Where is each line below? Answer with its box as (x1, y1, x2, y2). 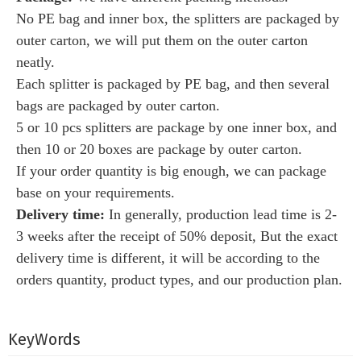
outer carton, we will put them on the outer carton (16, 31, 308, 48)
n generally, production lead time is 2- (114, 205, 337, 222)
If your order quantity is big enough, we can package (16, 162, 326, 179)
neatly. (16, 53, 55, 70)
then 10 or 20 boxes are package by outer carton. (16, 140, 302, 157)
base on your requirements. (16, 184, 175, 201)
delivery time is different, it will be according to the (16, 249, 320, 266)
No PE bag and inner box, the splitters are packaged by (16, 10, 339, 27)
